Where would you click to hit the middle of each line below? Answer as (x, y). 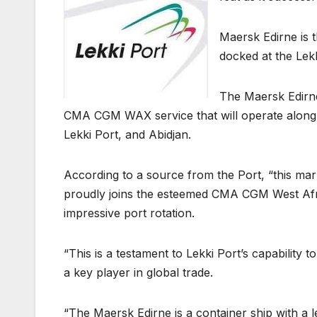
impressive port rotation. (131, 213)
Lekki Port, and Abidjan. (127, 134)
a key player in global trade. (138, 272)
